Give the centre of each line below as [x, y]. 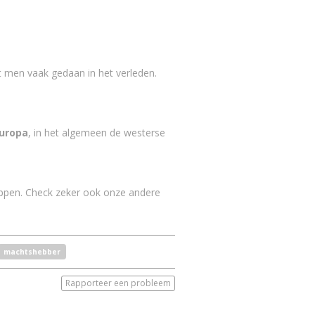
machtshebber [32, 252]
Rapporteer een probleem [118, 283]
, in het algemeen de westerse [96, 133]
